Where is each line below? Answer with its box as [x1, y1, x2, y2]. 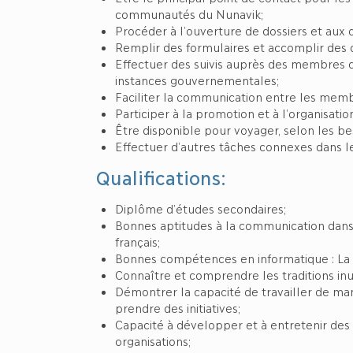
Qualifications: [95, 165, 226, 188]
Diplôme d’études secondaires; [115, 201, 286, 215]
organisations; [115, 333, 191, 347]
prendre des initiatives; [115, 300, 240, 314]
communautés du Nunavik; [115, 6, 263, 20]
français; [115, 234, 160, 248]
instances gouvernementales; [115, 72, 279, 87]
